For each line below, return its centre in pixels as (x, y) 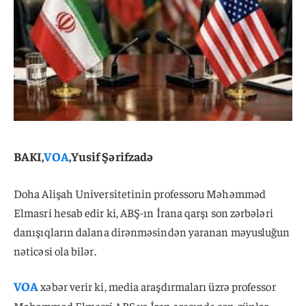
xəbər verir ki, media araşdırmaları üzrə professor (157, 287)
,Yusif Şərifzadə (111, 156)
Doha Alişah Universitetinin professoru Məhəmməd (140, 193)
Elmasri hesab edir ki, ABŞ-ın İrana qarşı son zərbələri (143, 212)
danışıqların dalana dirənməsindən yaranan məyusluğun (152, 231)
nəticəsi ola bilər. (55, 250)
